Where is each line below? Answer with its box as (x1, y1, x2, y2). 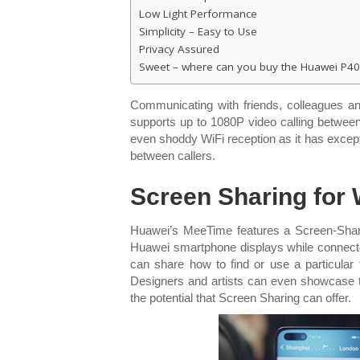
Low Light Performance (139, 6, 257, 21)
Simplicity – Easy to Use (139, 23, 257, 39)
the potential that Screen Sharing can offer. (130, 290, 351, 305)
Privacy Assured (139, 41, 219, 56)
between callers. (130, 148, 215, 162)
